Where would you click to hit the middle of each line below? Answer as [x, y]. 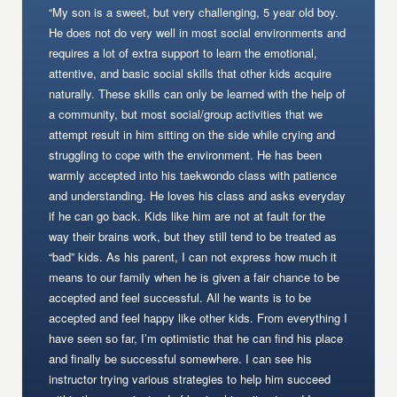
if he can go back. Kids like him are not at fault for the [187, 216]
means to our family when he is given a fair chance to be [195, 277]
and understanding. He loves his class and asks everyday [198, 195]
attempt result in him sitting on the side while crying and [192, 134]
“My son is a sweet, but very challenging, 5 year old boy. [194, 12]
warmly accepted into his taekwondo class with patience [193, 175]
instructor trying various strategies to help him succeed [190, 379]
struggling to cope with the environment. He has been [186, 155]
